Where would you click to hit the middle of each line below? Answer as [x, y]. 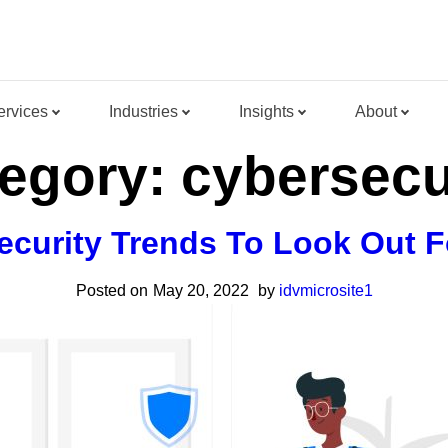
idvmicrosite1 [325, 290]
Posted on [111, 290]
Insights [266, 111]
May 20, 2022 [200, 290]
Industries [143, 111]
